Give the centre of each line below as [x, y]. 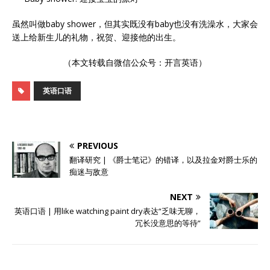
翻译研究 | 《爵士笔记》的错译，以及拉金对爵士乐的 [163, 160]
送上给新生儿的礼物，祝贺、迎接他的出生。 [96, 37]
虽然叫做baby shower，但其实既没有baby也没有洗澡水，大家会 [135, 24]
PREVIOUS [98, 146]
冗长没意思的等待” [168, 223]
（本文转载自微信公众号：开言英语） [135, 63]
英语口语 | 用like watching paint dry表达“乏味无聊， [108, 211]
